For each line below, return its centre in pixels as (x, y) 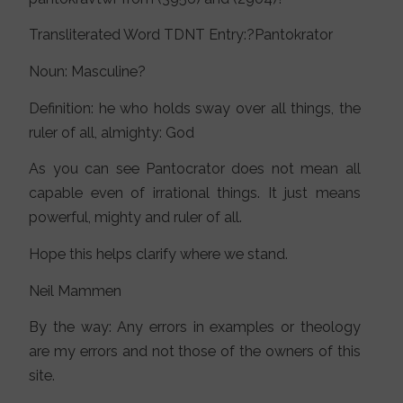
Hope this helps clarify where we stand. (159, 254)
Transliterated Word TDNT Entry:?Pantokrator (181, 35)
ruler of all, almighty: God (112, 132)
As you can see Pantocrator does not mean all (195, 169)
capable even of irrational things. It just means (195, 193)
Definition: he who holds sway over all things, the (195, 108)
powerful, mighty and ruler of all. (136, 218)
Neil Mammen (76, 291)
